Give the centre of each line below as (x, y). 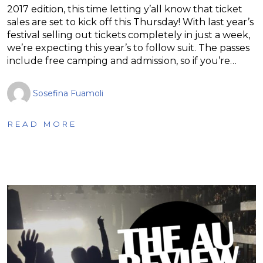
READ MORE (42, 124)
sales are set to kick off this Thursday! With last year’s (130, 22)
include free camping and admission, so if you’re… (122, 60)
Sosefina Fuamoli (68, 93)
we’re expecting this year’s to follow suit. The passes (128, 48)
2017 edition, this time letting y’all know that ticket (125, 9)
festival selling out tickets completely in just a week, (129, 35)
